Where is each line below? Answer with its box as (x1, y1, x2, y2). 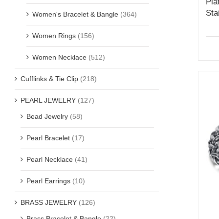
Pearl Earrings (26, 176, 70, 185)
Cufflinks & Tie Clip (21, 74, 78, 83)
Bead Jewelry (26, 112, 68, 120)
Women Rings (32, 31, 76, 40)
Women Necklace (32, 53, 87, 61)
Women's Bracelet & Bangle (32, 10, 118, 18)
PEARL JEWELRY (21, 96, 76, 104)
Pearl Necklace (26, 155, 73, 163)
